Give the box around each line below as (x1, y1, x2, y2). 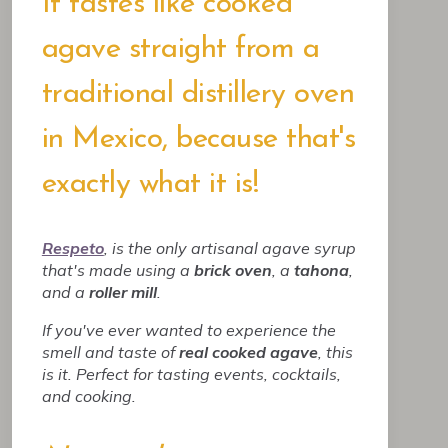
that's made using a (41, 260, 194, 280)
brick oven (193, 260, 272, 280)
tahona (293, 260, 349, 280)
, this (317, 342, 353, 362)
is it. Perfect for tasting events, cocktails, (41, 364, 341, 384)
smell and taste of (41, 342, 179, 362)
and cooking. (41, 386, 136, 406)
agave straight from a (41, 34, 320, 65)
